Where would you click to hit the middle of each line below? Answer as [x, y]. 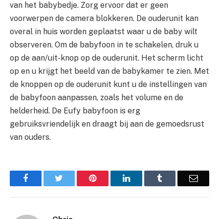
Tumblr [175, 178]
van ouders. [30, 137]
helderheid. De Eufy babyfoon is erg [75, 110]
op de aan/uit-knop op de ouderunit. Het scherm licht [107, 58]
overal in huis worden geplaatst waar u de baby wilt [104, 31]
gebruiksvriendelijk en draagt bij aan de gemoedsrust [107, 124]
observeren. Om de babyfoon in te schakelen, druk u [104, 44]
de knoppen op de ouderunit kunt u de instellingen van [108, 84]
